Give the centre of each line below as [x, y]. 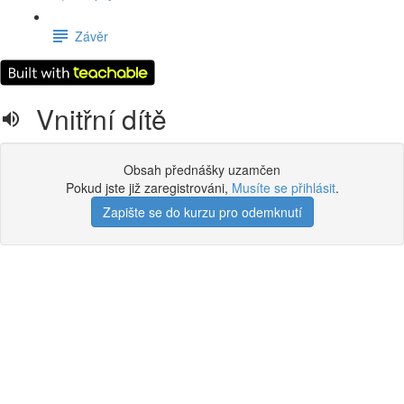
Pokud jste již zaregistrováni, [148, 188]
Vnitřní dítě [94, 119]
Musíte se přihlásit [283, 188]
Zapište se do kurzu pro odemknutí [202, 212]
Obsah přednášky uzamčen [202, 170]
